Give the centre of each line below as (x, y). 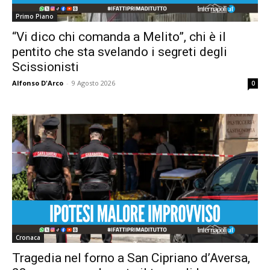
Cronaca (28, 237)
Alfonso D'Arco (38, 83)
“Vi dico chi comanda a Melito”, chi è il (119, 37)
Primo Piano (35, 17)
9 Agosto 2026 (93, 83)
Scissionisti (46, 67)
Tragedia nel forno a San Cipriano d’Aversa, (131, 258)
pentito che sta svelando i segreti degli (120, 52)
